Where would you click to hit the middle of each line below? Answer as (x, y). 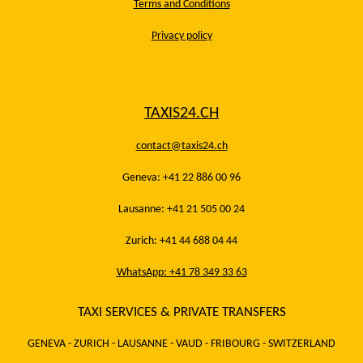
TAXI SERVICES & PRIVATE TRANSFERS (181, 312)
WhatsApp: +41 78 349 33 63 (181, 273)
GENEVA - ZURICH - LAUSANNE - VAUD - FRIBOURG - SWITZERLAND (181, 344)
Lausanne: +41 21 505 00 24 (181, 210)
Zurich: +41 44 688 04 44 (181, 241)
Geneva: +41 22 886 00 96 (181, 178)
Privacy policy (181, 36)
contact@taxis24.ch (181, 147)
